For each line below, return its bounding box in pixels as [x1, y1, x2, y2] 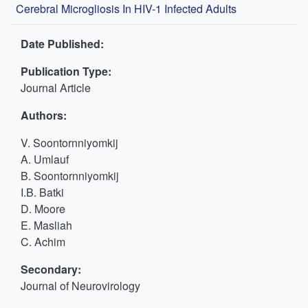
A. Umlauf [21, 151, 69, 167]
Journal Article [21, 80, 91, 96]
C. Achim [21, 234, 65, 250]
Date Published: [21, 36, 104, 52]
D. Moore [21, 201, 65, 217]
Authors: [21, 107, 67, 123]
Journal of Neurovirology [21, 278, 140, 294]
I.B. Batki [21, 184, 64, 200]
